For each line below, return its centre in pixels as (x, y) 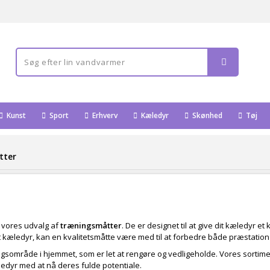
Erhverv (104, 115)
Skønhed (206, 115)
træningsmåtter (91, 225)
